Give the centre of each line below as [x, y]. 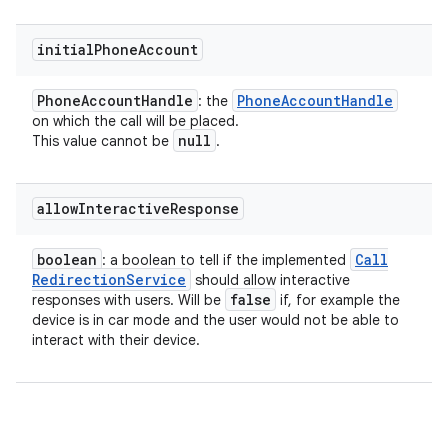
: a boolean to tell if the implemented [226, 260]
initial [65, 49]
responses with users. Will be [128, 300]
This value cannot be [102, 141]
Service [156, 279]
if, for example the [338, 300]
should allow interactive [270, 280]
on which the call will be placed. [135, 121]
